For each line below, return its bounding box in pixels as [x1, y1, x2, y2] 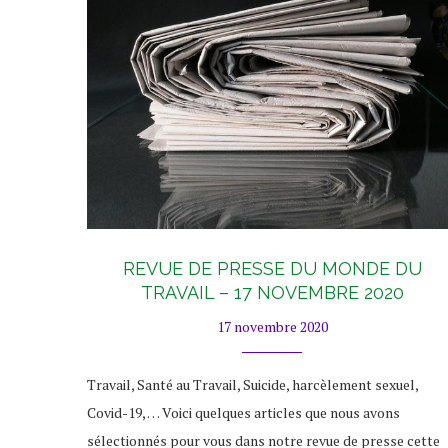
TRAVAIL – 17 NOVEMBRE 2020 [140, 281, 404, 303]
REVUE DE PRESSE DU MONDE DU [122, 257, 422, 279]
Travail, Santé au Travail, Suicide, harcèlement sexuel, [87, 374, 418, 394]
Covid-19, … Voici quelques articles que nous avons [87, 402, 400, 422]
